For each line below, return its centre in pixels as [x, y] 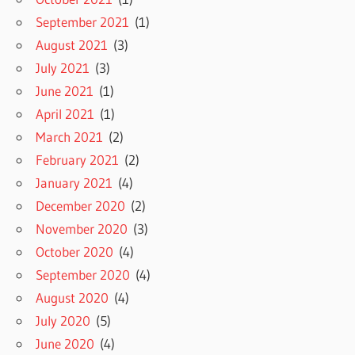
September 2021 [83, 22]
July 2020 [63, 321]
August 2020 [73, 298]
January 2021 [74, 183]
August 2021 [72, 45]
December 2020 [81, 206]
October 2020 [75, 252]
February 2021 [78, 160]
